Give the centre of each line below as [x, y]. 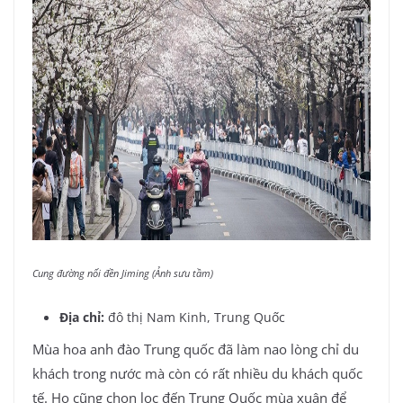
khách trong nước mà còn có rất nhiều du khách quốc [197, 373]
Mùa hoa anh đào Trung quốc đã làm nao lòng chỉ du [196, 349]
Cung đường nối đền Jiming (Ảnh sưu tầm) [123, 273]
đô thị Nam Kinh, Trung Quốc [197, 317]
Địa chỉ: [82, 317]
